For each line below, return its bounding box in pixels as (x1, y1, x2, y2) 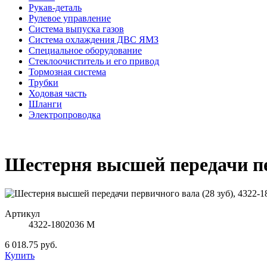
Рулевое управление (29, 13, 111, 24)
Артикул (5, 209, 40, 219)
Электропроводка (29, 110, 101, 120)
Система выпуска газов (29, 24, 124, 35)
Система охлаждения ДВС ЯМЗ (29, 35, 159, 45)
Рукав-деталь (29, 2, 82, 13)
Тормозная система (29, 67, 106, 77)
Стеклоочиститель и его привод (29, 56, 159, 67)
